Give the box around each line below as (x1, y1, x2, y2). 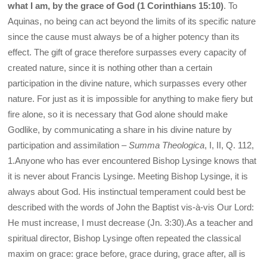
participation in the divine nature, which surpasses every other (8, 77, 247, 88)
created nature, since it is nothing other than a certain (8, 62, 213, 73)
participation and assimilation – (8, 139, 129, 150)
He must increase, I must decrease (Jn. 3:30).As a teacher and (8, 217, 253, 228)
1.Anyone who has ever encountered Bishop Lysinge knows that (8, 155, 257, 166)
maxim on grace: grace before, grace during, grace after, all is (8, 248, 246, 259)
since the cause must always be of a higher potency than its (8, 31, 240, 42)
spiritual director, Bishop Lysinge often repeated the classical (8, 232, 241, 243)
